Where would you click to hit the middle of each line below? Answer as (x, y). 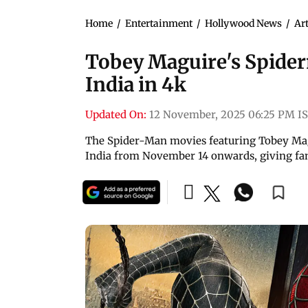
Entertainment (159, 23)
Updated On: (116, 114)
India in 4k (136, 84)
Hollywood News (243, 23)
